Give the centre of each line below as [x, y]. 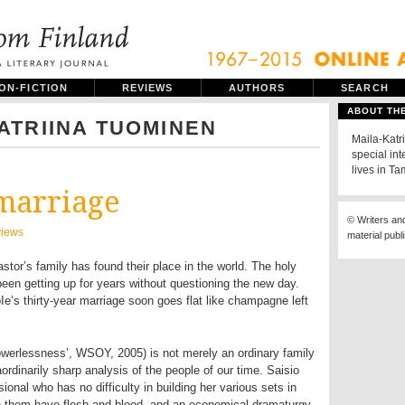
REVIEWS [147, 88]
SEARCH [365, 88]
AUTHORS [257, 88]
